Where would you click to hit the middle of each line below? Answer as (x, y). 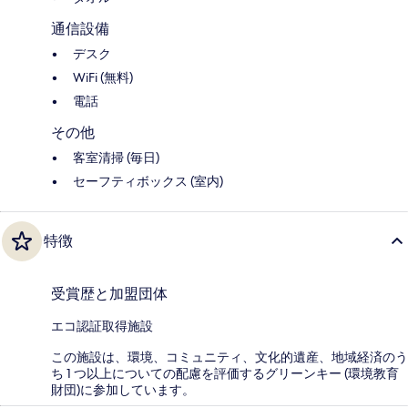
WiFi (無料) (103, 77)
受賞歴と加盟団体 (109, 293)
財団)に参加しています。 (123, 389)
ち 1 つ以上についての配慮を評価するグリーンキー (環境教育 (225, 373)
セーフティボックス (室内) (148, 181)
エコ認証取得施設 (102, 326)
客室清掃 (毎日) (116, 157)
